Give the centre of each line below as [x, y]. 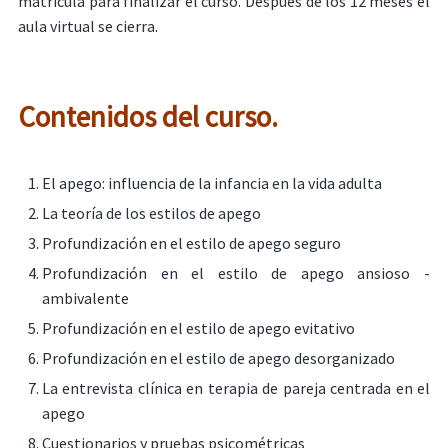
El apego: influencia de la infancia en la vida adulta [211, 182]
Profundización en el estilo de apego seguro [191, 242]
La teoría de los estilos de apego [151, 212]
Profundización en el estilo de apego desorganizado [218, 357]
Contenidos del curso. [150, 117]
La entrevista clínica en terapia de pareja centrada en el [236, 387]
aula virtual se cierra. [87, 25]
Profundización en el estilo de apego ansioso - [236, 272]
